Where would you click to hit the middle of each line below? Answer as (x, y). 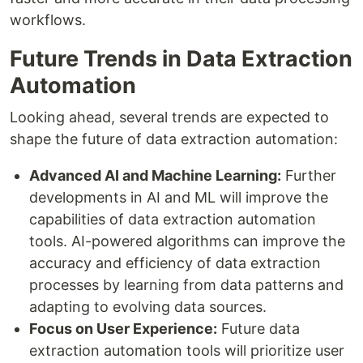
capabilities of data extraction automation (173, 219)
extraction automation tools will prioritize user (187, 350)
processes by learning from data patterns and (186, 284)
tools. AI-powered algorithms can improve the (187, 241)
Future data (258, 328)
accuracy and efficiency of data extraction (175, 263)
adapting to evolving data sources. (148, 306)
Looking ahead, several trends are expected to (169, 117)
